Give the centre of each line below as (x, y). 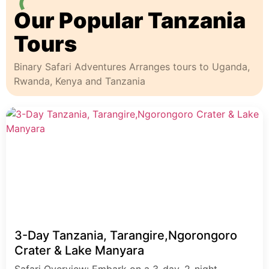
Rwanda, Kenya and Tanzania (80, 81)
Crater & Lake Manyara (79, 251)
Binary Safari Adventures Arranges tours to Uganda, (132, 67)
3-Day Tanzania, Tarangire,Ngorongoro (126, 236)
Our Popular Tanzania (130, 21)
